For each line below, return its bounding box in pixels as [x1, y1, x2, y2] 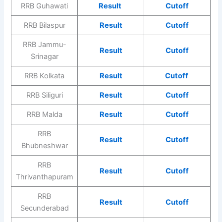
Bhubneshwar [21, 141, 68, 151]
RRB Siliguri [26, 91, 63, 100]
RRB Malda [26, 110, 62, 119]
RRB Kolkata [24, 71, 65, 81]
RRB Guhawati [21, 1, 68, 11]
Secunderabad [20, 204, 69, 213]
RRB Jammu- [22, 40, 66, 50]
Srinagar [30, 52, 58, 61]
